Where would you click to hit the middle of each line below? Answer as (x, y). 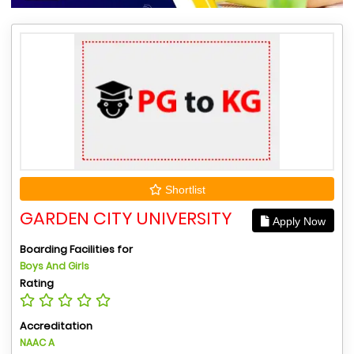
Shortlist (183, 189)
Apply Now (298, 221)
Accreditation (56, 326)
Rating (37, 283)
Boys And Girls (55, 265)
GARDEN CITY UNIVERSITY (126, 218)
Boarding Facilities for (76, 249)
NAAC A (37, 342)
